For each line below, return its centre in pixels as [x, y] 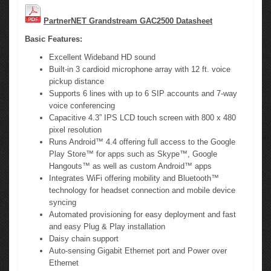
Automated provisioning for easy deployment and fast [142, 215]
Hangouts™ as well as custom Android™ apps [130, 166]
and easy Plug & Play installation [107, 227]
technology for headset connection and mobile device [142, 191]
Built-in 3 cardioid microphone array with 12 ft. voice [140, 70]
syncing [63, 203]
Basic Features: [54, 39]
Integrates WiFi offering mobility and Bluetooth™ [134, 178]
